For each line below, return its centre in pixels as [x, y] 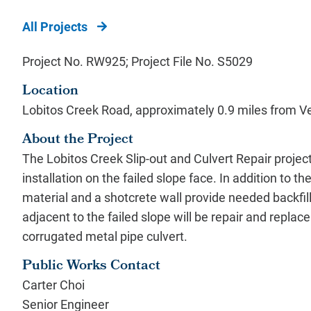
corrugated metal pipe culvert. [105, 236]
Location [50, 92]
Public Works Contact [91, 267]
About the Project [78, 140]
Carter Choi [55, 285]
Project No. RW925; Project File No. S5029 [139, 61]
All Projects [55, 26]
